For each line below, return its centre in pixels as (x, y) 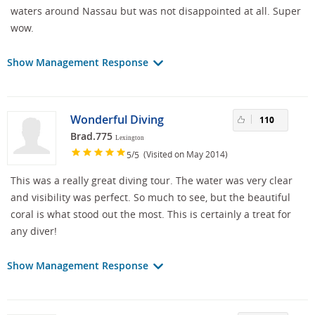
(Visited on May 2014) (184, 154)
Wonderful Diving (117, 120)
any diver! (34, 231)
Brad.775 (91, 136)
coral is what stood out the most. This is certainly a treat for (151, 214)
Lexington (130, 138)
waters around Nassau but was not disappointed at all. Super (156, 11)
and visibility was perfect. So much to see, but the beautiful (150, 198)
